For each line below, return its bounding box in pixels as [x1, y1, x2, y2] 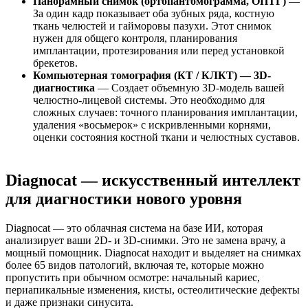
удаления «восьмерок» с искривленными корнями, [33, 118, 271, 131]
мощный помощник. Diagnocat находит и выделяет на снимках [5, 246, 301, 258]
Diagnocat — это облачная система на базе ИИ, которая [5, 221, 263, 234]
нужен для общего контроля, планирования [33, 32, 237, 44]
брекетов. [33, 56, 78, 69]
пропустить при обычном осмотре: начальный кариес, [5, 271, 260, 283]
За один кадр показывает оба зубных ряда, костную [33, 7, 274, 19]
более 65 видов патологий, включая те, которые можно [5, 258, 264, 271]
